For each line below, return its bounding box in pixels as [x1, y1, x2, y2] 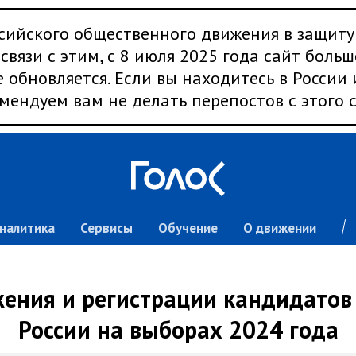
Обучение [157, 219, 218, 237]
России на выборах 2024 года [17, 314, 339, 345]
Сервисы [79, 219, 133, 237]
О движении [242, 219, 316, 237]
